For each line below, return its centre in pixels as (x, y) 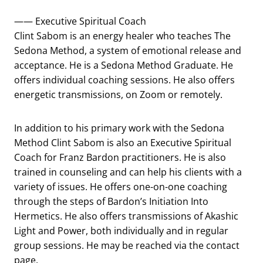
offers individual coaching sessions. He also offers (124, 80)
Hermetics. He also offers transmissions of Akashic (126, 216)
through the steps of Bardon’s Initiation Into (111, 201)
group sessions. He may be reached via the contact (127, 245)
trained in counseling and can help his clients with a (128, 172)
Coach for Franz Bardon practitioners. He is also (120, 157)
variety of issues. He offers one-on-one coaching (121, 187)
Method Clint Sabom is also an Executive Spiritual (123, 143)
